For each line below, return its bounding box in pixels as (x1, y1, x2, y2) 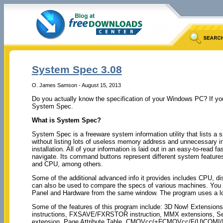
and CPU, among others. (31, 160, 103, 168)
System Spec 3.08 (31, 64, 122, 76)
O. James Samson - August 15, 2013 (31, 82, 121, 88)
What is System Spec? (31, 116, 101, 124)
